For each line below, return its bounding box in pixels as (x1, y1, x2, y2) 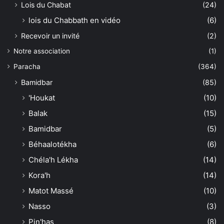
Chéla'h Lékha (28, 155, 78, 165)
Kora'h (28, 170, 50, 180)
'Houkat (28, 93, 55, 103)
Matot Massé (28, 186, 73, 196)
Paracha (13, 62, 40, 71)
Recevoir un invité (21, 31, 79, 40)
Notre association (13, 47, 70, 55)
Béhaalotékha (28, 139, 76, 149)
